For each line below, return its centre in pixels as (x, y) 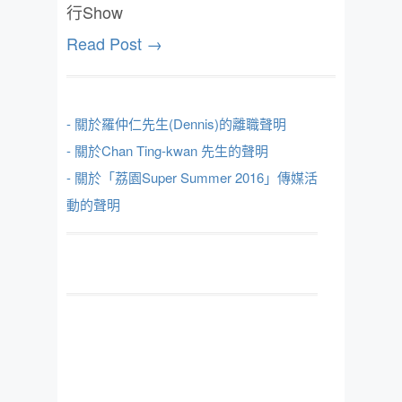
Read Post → (114, 43)
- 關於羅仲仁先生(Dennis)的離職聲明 (176, 123)
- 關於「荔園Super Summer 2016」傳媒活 (192, 177)
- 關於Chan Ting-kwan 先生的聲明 (167, 150)
